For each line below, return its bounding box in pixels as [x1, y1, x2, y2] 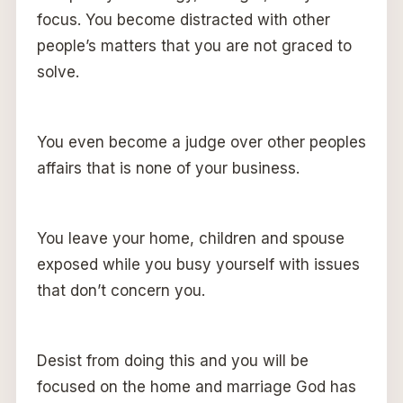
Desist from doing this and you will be [36, 351, 309, 370]
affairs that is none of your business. [36, 158, 300, 177]
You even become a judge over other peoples [36, 132, 366, 151]
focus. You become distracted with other [36, 10, 330, 29]
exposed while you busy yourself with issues [36, 255, 360, 273]
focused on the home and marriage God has [36, 377, 356, 396]
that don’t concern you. [36, 281, 205, 300]
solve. [36, 62, 79, 81]
